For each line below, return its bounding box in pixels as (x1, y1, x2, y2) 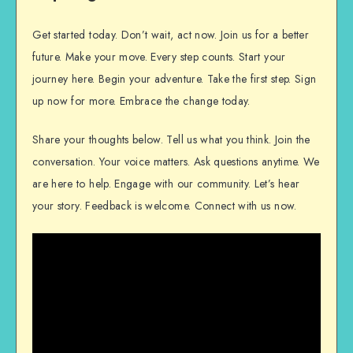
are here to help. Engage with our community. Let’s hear (32, 176, 300, 192)
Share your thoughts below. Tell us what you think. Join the (32, 132, 310, 148)
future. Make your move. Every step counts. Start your (32, 49, 286, 65)
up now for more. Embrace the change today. (32, 93, 251, 110)
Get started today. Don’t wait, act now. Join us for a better (32, 27, 310, 43)
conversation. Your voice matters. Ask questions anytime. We (32, 154, 320, 170)
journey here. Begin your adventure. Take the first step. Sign (32, 71, 317, 87)
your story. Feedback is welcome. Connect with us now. (32, 198, 297, 214)
